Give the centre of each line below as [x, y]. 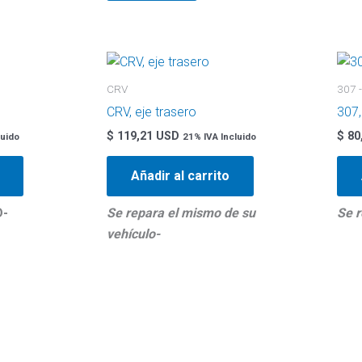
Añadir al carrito [180, 176]
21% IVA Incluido [219, 137]
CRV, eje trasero [152, 112]
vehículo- [133, 234]
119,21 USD [147, 137]
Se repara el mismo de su [181, 213]
